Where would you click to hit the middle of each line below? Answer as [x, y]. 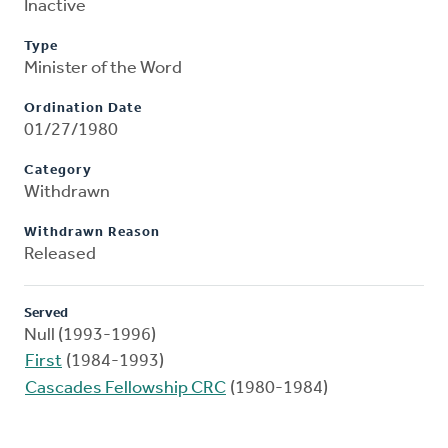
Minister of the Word [103, 69]
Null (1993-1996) [90, 336]
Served [46, 314]
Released [60, 255]
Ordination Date [83, 109]
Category [58, 171]
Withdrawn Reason [92, 233]
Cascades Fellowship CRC [125, 389]
